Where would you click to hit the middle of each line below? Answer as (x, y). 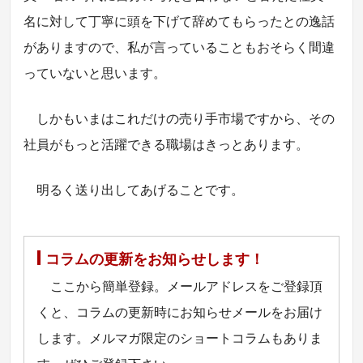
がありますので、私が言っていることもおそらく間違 (179, 47)
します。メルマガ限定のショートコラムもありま (180, 338)
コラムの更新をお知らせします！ (155, 259)
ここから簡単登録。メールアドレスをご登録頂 (187, 286)
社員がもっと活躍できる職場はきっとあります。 (167, 144)
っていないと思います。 (95, 73)
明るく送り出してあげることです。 (141, 190)
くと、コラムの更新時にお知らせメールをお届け (180, 312)
